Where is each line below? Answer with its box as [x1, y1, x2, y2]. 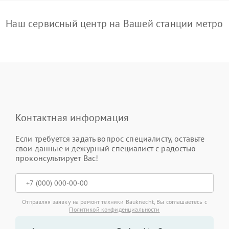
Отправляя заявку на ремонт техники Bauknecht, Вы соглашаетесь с [22, 198, 207, 206]
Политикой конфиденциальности [69, 205, 160, 214]
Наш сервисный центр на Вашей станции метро [6, 17, 223, 31]
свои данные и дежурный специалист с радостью [15, 143, 196, 154]
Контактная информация [15, 111, 129, 125]
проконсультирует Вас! [15, 153, 99, 164]
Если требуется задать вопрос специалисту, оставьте [15, 133, 205, 144]
